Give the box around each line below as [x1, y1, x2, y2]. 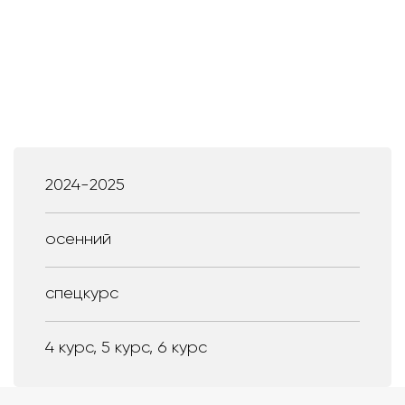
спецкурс [45, 285, 118, 302]
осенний [45, 231, 111, 248]
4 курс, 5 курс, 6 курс [45, 339, 207, 356]
